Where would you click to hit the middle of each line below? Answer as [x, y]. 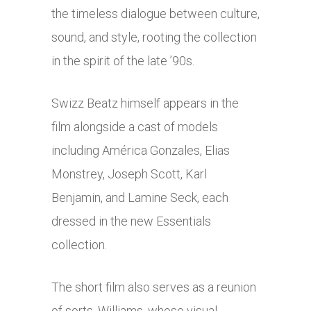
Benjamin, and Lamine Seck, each [140, 198]
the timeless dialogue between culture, [155, 14]
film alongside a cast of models [135, 127]
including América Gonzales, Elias [141, 151]
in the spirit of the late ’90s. [123, 61]
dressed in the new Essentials [131, 221]
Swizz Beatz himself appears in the [145, 103]
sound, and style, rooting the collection [154, 37]
